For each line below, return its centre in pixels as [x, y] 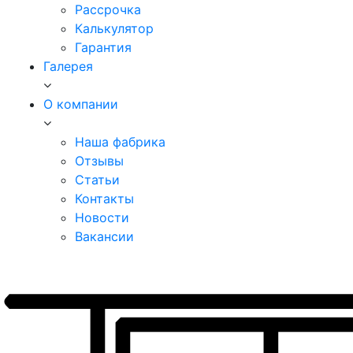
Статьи [97, 180]
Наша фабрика [120, 142]
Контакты [104, 199]
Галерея [68, 66]
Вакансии [104, 236]
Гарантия [103, 47]
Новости [102, 217]
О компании [81, 104]
